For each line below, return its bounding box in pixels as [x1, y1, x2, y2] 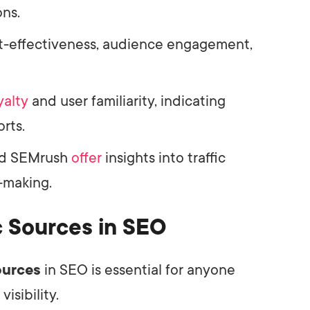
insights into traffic [102, 149, 226, 166]
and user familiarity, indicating [28, 92, 226, 109]
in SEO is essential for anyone [41, 261, 235, 278]
